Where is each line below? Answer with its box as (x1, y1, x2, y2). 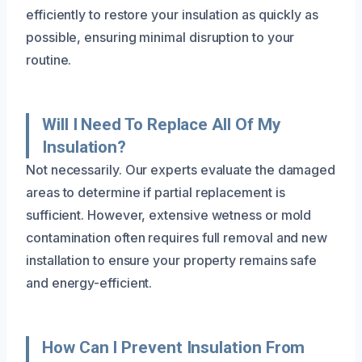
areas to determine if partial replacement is (26, 183, 285, 200)
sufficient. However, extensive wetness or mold (26, 206, 312, 223)
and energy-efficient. (26, 274, 153, 291)
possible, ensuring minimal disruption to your (26, 28, 295, 45)
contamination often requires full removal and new (26, 229, 328, 246)
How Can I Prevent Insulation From (42, 337, 305, 357)
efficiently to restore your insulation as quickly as (26, 6, 318, 23)
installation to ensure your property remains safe (26, 251, 318, 268)
